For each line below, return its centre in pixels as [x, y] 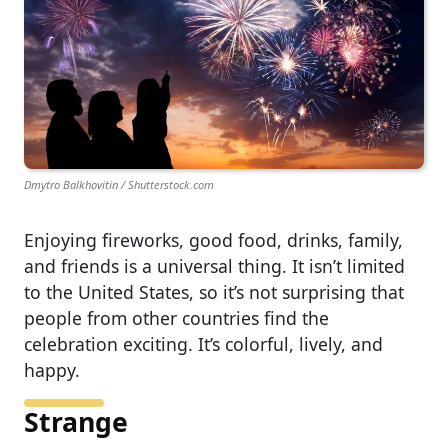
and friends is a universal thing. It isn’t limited [214, 265]
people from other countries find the [176, 317]
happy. [52, 369]
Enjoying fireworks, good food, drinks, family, [213, 239]
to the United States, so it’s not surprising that [214, 291]
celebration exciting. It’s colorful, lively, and [203, 343]
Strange [76, 421]
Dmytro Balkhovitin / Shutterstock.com [119, 184]
